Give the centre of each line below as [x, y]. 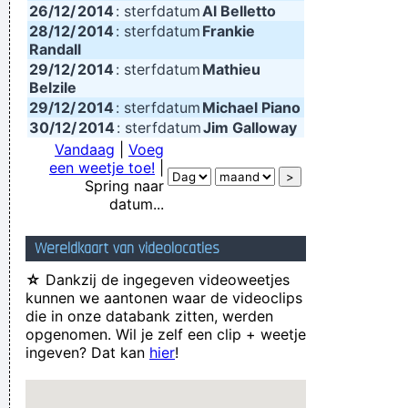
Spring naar [124, 186]
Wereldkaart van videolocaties [127, 249]
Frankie [229, 31]
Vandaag [85, 149]
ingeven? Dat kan [87, 352]
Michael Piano [251, 107]
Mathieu [231, 69]
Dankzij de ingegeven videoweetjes [165, 280]
